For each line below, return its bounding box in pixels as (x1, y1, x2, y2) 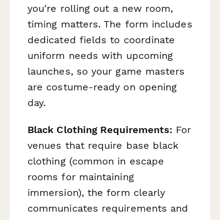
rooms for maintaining (27, 171, 134, 183)
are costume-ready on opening (27, 81, 177, 93)
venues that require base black (27, 139, 179, 152)
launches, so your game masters (27, 65, 185, 77)
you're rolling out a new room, (27, 2, 173, 14)
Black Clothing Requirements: (27, 124, 173, 136)
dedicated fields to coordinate (27, 33, 175, 46)
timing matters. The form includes (27, 18, 192, 30)
